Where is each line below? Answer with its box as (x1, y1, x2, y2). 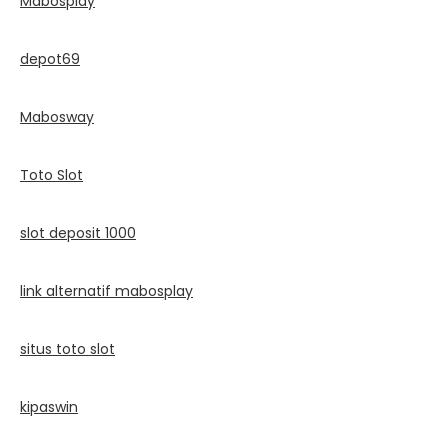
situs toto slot (20, 338, 115, 359)
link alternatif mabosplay (20, 280, 193, 301)
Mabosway (20, 106, 94, 127)
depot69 (20, 48, 80, 69)
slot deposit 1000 (20, 222, 136, 243)
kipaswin (20, 396, 78, 417)
